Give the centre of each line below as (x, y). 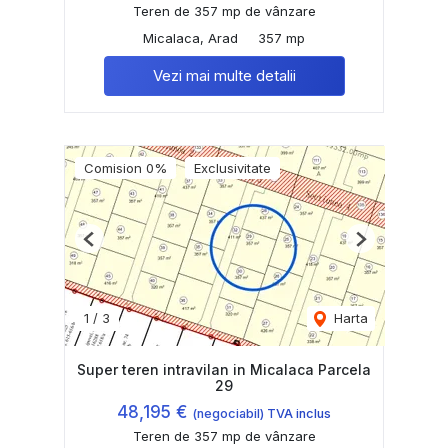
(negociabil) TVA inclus (261, 414)
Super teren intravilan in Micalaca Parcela (224, 370)
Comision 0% (125, 168)
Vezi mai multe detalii (224, 76)
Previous (115, 246)
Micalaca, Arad (190, 38)
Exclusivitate (232, 168)
